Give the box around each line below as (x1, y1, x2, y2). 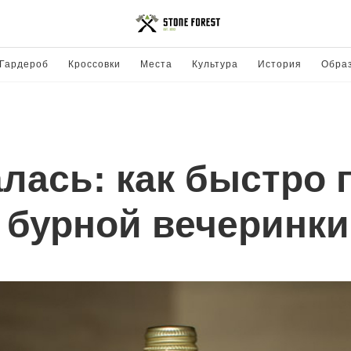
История (257, 59, 302, 70)
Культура (191, 59, 238, 70)
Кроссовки (67, 59, 121, 70)
